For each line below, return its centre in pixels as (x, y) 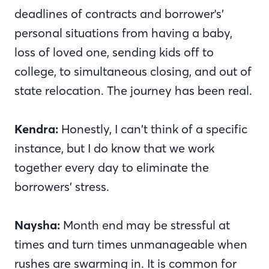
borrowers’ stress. (62, 186)
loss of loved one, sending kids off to (114, 52)
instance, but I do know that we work (114, 148)
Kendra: (36, 128)
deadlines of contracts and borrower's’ (119, 13)
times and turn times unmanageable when (131, 244)
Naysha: (37, 225)
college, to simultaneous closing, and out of (133, 71)
